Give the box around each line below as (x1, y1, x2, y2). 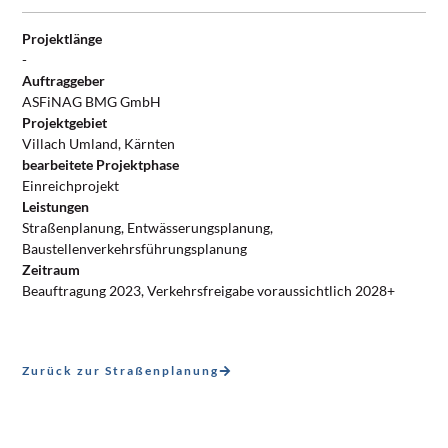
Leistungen (22, 198, 90, 216)
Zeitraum (22, 261, 81, 279)
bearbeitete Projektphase (22, 156, 180, 174)
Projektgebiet (22, 114, 108, 132)
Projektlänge (22, 30, 103, 48)
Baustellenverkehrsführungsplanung (22, 240, 248, 258)
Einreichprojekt (22, 177, 120, 195)
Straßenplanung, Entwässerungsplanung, (22, 219, 274, 237)
